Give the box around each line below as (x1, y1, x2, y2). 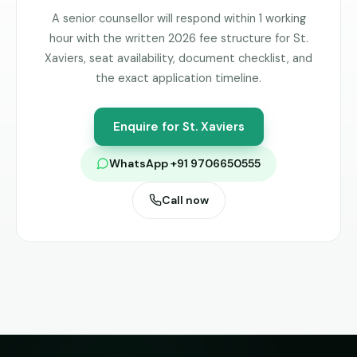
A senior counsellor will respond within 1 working (51, 10, 306, 25)
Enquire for (112, 118, 182, 135)
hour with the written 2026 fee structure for (49, 30, 293, 45)
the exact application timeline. (96, 70, 261, 85)
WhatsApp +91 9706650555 (109, 155, 261, 171)
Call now (161, 192, 209, 207)
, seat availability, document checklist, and (84, 50, 312, 65)
